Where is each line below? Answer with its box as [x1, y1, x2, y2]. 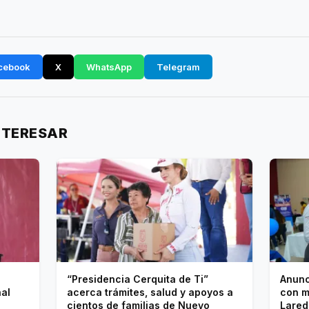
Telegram [157, 61, 200, 73]
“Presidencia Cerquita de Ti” [67, 273, 209, 286]
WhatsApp [86, 61, 132, 73]
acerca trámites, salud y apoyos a [67, 286, 234, 299]
